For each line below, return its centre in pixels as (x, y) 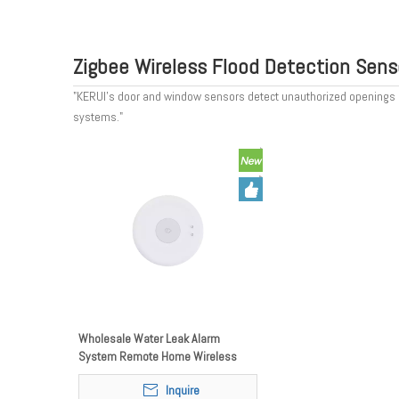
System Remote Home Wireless (158, 356)
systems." (98, 117)
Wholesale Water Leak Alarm (149, 338)
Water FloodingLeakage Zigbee (155, 374)
